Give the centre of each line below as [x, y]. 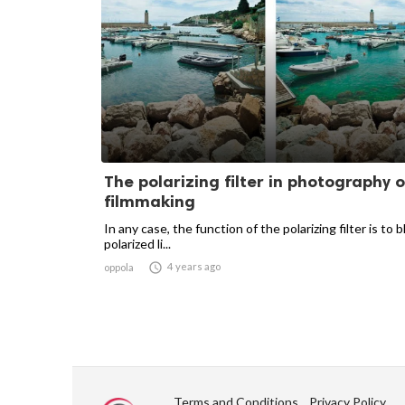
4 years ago [194, 266]
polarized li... [137, 244]
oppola [119, 267]
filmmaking [150, 202]
